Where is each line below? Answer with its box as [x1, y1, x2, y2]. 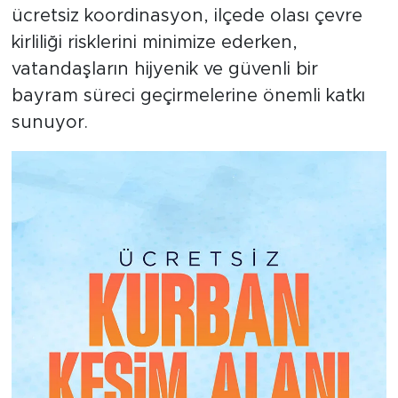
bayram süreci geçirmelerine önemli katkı [11, 86, 365, 105]
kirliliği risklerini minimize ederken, [11, 33, 298, 52]
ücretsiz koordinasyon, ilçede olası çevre [11, 6, 362, 25]
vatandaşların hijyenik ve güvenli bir [11, 60, 318, 78]
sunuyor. [11, 113, 88, 131]
